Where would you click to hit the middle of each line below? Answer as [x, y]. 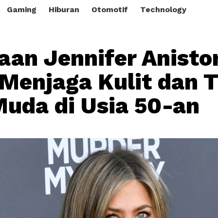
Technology [163, 9]
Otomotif [110, 9]
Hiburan [64, 9]
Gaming [22, 9]
